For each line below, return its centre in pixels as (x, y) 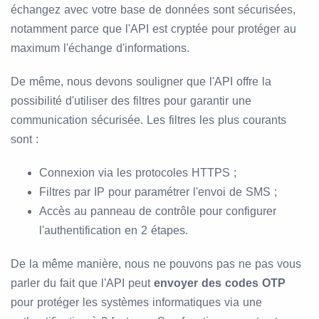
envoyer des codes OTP (220, 283)
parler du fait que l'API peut (82, 283)
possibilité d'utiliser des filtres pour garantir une (131, 101)
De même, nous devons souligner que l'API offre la (141, 82)
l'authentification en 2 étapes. (114, 231)
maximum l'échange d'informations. (100, 48)
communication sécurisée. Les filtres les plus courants (148, 120)
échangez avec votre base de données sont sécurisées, (153, 10)
